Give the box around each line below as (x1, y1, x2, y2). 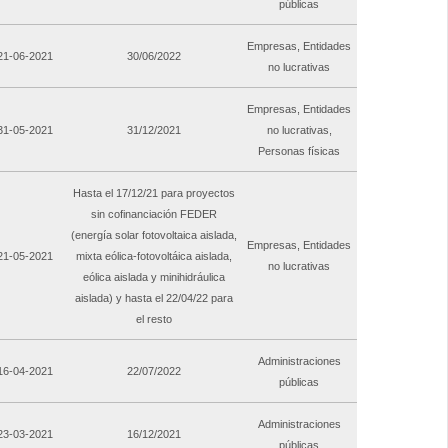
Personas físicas (258, 145, 340, 158)
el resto (136, 313, 172, 326)
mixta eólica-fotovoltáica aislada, (76, 250, 232, 263)
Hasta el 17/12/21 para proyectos (73, 187, 235, 200)
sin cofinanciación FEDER (91, 208, 217, 221)
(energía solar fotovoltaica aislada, (71, 229, 237, 242)
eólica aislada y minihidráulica (83, 271, 225, 284)
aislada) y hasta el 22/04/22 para (75, 292, 233, 305)
